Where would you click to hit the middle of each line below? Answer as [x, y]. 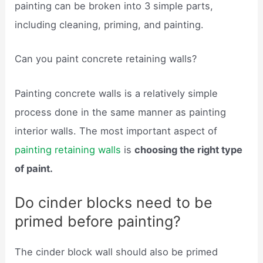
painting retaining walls [70, 149]
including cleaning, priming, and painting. [109, 25]
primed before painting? [98, 221]
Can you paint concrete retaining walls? [106, 59]
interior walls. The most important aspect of [116, 131]
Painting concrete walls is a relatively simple [117, 93]
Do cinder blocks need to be [114, 202]
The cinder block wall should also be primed [117, 252]
